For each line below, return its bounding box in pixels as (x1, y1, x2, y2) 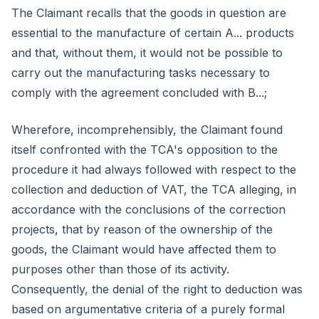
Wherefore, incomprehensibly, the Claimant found (11, 122, 283, 137)
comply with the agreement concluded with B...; (11, 85, 267, 100)
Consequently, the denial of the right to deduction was (11, 282, 303, 296)
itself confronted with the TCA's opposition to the (11, 142, 278, 157)
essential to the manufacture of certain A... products (11, 26, 294, 40)
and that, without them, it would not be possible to (11, 46, 283, 60)
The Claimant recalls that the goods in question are (11, 6, 286, 20)
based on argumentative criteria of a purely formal (11, 302, 285, 316)
